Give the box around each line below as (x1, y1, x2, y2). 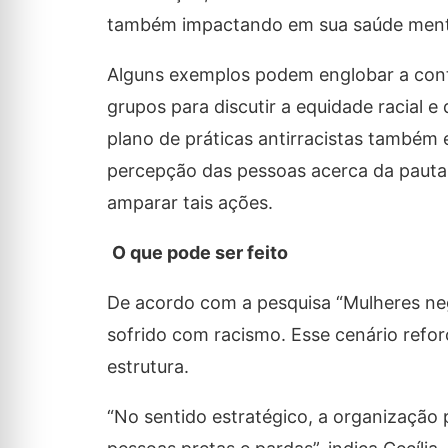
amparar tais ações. (106, 192, 273, 213)
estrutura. (106, 356, 189, 377)
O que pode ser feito (111, 242, 288, 263)
